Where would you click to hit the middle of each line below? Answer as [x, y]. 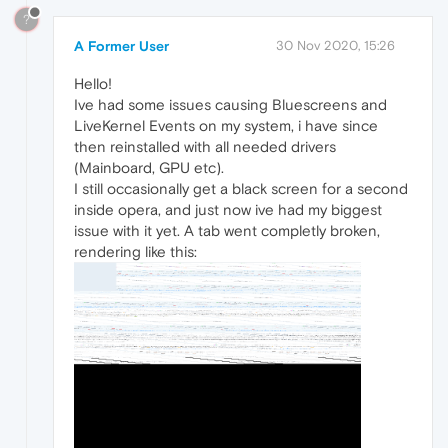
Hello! [93, 83]
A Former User [121, 45]
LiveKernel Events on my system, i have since [226, 125]
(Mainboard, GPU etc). [149, 167]
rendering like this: [135, 251]
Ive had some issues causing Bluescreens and [230, 104]
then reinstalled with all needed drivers [205, 146]
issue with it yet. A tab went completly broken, [227, 230]
